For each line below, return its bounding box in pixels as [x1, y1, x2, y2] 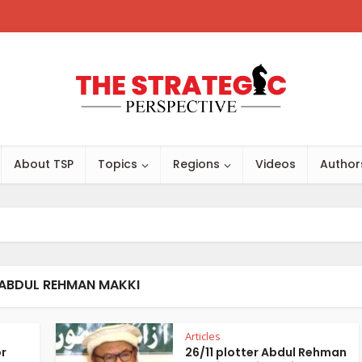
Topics [98, 156, 137, 172]
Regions [173, 156, 220, 172]
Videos [255, 156, 296, 172]
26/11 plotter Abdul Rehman [185, 344, 347, 360]
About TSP [14, 156, 74, 172]
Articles [185, 329, 221, 343]
